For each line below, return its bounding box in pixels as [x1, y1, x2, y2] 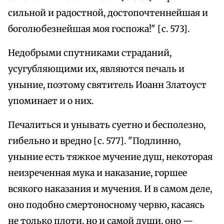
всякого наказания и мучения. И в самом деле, [8, 183, 212, 195]
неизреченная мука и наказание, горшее [8, 167, 187, 179]
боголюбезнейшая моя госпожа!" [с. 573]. [8, 23, 189, 35]
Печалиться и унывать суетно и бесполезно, [8, 119, 205, 131]
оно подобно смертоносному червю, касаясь [8, 199, 204, 211]
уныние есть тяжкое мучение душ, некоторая [8, 151, 212, 163]
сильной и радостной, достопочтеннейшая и [8, 7, 208, 19]
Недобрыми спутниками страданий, [8, 47, 171, 59]
